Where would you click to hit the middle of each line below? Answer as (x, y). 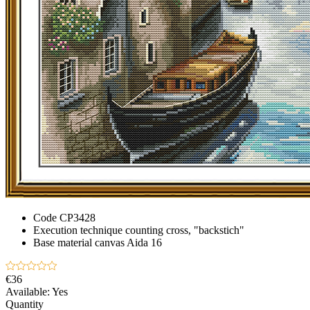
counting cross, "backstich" (185, 230)
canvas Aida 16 (128, 242)
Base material (63, 242)
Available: (28, 291)
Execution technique (78, 230)
